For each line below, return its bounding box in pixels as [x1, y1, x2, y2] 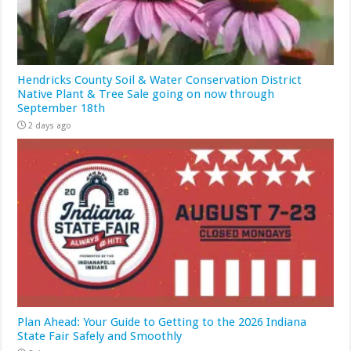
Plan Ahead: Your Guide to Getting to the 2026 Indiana [17, 314, 307, 329]
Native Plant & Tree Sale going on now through [17, 87, 275, 102]
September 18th [17, 101, 106, 116]
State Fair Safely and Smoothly [17, 328, 183, 343]
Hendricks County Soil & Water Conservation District [17, 73, 302, 88]
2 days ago [28, 121, 72, 132]
